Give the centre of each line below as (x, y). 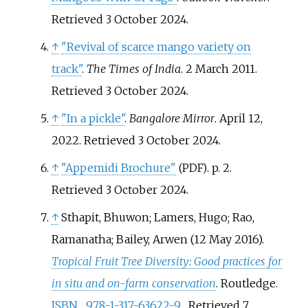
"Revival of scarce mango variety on (156, 47)
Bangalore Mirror (172, 119)
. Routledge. (246, 284)
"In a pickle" (92, 119)
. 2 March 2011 (218, 69)
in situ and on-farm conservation (133, 284)
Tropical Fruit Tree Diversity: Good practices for (166, 262)
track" (66, 69)
